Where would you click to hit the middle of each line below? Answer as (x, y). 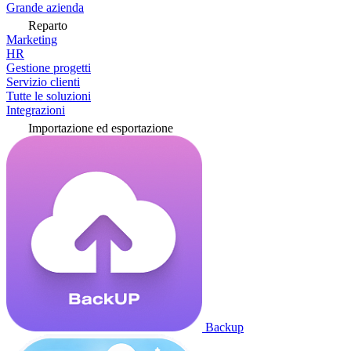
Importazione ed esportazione (101, 128)
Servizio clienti (43, 82)
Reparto (48, 25)
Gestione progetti (49, 68)
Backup (224, 327)
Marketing (32, 40)
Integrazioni (36, 110)
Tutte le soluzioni (49, 96)
